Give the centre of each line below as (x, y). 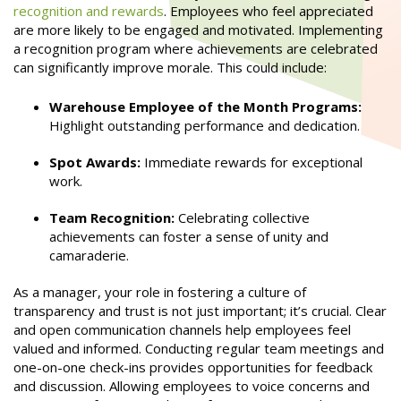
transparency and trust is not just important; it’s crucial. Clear (200, 310)
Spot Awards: (95, 162)
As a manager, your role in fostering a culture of (160, 291)
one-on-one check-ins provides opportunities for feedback (193, 367)
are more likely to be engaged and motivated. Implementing (198, 30)
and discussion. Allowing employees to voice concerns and (192, 385)
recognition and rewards (89, 11)
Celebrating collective (242, 217)
